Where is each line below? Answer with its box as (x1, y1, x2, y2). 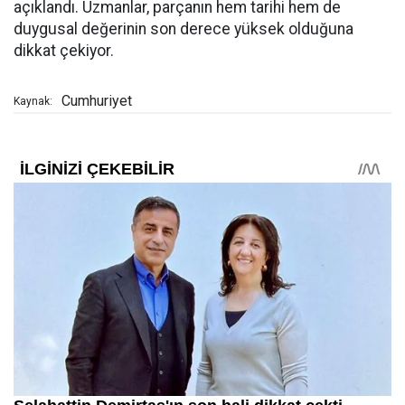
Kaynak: (14, 95, 52, 108)
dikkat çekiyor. (14, 42, 114, 60)
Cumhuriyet (61, 92, 132, 109)
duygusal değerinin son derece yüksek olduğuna (14, 20, 353, 38)
